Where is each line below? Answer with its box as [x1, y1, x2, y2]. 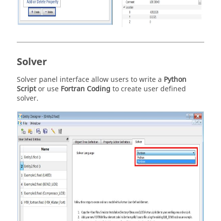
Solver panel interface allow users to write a [17, 74, 164, 85]
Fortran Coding [61, 84, 110, 94]
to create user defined [110, 84, 186, 94]
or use [36, 84, 61, 94]
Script [17, 84, 36, 94]
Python [164, 74, 186, 85]
